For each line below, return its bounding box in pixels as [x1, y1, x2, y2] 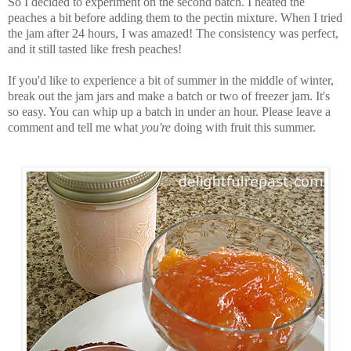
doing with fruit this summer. [171, 121, 316, 135]
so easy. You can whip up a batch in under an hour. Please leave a [8, 105, 331, 119]
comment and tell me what [8, 121, 141, 135]
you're [141, 121, 171, 135]
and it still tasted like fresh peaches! [8, 42, 182, 56]
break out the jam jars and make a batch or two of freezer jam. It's [8, 89, 330, 103]
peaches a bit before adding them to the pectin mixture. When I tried [8, 11, 342, 25]
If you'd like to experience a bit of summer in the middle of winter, [8, 74, 334, 88]
